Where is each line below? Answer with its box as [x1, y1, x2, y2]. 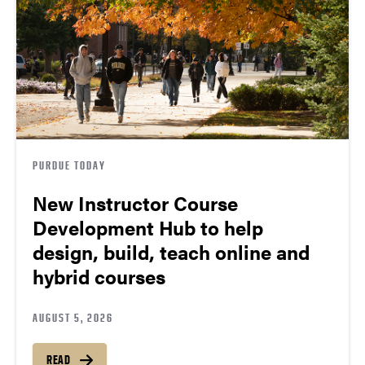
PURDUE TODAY [33, 157, 106, 172]
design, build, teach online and [33, 237, 310, 266]
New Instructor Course [33, 188, 238, 217]
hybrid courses [33, 262, 165, 290]
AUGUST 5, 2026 [33, 310, 113, 324]
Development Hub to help [33, 213, 263, 241]
